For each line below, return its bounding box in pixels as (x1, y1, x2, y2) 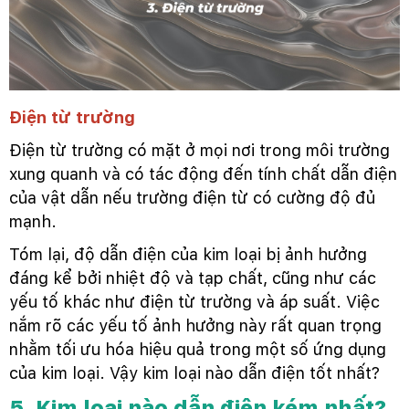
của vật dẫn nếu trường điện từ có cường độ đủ (9, 187, 375, 207)
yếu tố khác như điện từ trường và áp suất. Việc (9, 291, 380, 311)
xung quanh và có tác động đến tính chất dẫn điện (9, 163, 397, 184)
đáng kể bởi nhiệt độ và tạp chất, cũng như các (9, 267, 376, 288)
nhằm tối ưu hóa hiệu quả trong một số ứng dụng (9, 339, 386, 359)
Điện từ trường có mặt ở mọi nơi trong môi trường (9, 140, 390, 160)
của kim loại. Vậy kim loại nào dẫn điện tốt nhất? (9, 362, 380, 383)
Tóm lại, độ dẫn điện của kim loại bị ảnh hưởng (9, 244, 367, 264)
